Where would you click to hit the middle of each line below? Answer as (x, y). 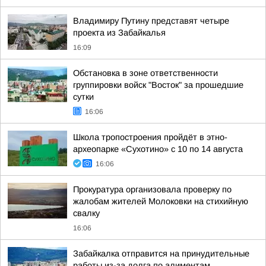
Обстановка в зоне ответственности (145, 73)
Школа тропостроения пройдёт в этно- (150, 137)
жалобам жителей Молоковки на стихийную (161, 201)
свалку (86, 213)
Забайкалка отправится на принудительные (161, 254)
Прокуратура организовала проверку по (152, 189)
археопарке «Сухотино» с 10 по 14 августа (158, 149)
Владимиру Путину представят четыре (151, 21)
